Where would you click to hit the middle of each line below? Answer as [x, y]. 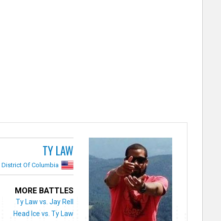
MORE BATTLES [44, 190]
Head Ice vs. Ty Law [44, 213]
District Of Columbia [30, 165]
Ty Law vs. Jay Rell [45, 202]
